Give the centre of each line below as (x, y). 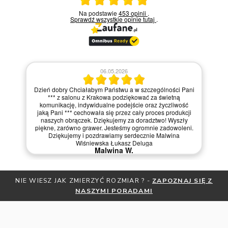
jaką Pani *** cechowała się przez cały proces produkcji (114, 112)
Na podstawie (101, 13)
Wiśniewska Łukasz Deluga (114, 143)
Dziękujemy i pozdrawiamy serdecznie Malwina (114, 135)
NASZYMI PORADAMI (114, 190)
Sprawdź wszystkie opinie (109, 19)
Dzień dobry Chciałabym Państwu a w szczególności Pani (114, 90)
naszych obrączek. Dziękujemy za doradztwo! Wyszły (114, 120)
